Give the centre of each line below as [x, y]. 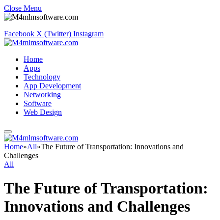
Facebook [19, 34]
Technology [42, 77]
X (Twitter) [54, 34]
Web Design [43, 112]
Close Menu [23, 8]
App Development [52, 86]
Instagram [88, 34]
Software [38, 103]
